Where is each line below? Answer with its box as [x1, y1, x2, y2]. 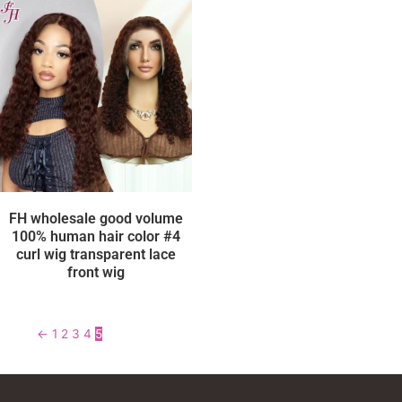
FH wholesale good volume [9, 210, 183, 227]
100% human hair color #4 [12, 228, 180, 245]
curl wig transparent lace [16, 246, 176, 263]
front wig [67, 264, 125, 281]
